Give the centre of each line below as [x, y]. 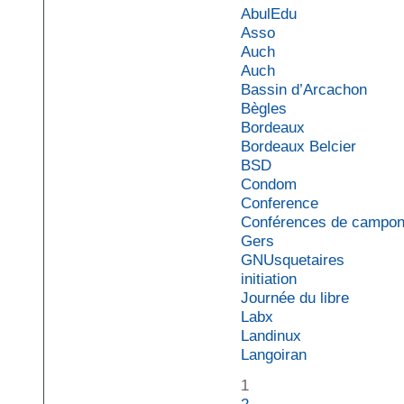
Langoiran [273, 355]
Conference [279, 203]
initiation [268, 279]
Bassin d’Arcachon [303, 90]
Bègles [263, 109]
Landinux [271, 336]
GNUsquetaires [292, 260]
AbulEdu [268, 14]
